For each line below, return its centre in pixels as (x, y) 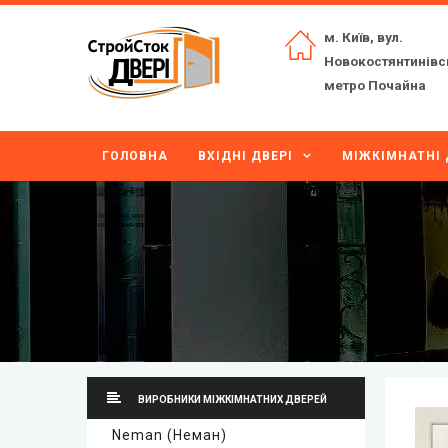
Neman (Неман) (169, 435)
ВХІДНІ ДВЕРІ (245, 156)
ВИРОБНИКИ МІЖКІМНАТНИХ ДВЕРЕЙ (231, 399)
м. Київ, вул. (364, 37)
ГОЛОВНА (135, 156)
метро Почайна (375, 85)
